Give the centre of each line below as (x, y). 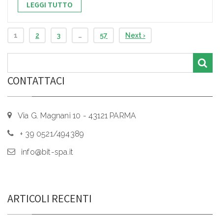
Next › (135, 36)
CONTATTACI (36, 81)
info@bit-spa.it (47, 152)
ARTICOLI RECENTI (50, 199)
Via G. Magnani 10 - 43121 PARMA (77, 116)
